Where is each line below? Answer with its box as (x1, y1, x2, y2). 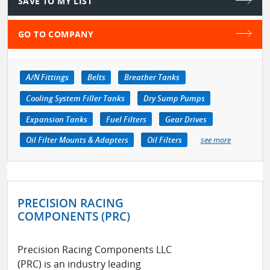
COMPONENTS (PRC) (17, 208, 130, 225)
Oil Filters (146, 134, 182, 146)
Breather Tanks (124, 72, 180, 83)
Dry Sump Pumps (143, 93, 205, 104)
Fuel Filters (105, 113, 146, 125)
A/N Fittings (25, 72, 69, 83)
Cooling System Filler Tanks (25, 93, 125, 104)
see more (200, 134, 231, 146)
